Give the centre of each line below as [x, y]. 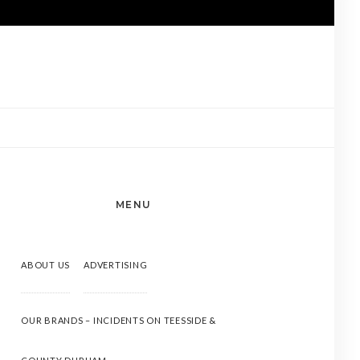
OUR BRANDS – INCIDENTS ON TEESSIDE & [119, 320]
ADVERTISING [116, 265]
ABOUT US [45, 265]
